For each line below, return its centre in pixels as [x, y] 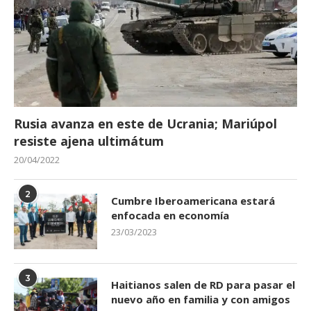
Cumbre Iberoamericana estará [193, 201]
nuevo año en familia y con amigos [201, 300]
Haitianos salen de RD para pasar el [203, 285]
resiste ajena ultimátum [89, 141]
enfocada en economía [170, 216]
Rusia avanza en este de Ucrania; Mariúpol [145, 124]
